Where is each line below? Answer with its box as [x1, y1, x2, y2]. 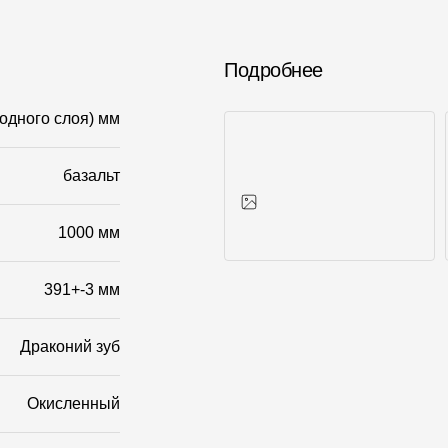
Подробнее [224, 59, 323, 81]
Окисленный [26, 395, 120, 412]
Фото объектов [240, 278, 334, 294]
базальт [62, 167, 120, 184]
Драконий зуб [19, 338, 120, 355]
